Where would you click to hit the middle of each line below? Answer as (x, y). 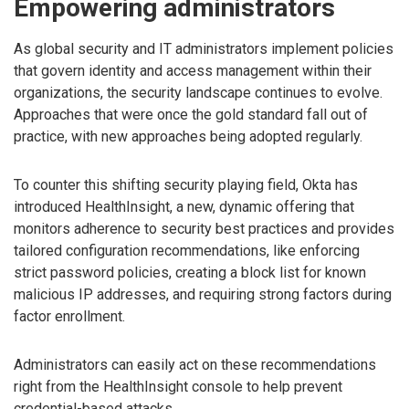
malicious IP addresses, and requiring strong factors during (203, 294)
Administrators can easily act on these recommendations (195, 364)
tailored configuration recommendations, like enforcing (187, 250)
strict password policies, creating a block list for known (190, 272)
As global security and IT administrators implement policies (204, 48)
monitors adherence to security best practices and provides (204, 228)
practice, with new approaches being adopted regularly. (188, 136)
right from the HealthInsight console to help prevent (178, 386)
